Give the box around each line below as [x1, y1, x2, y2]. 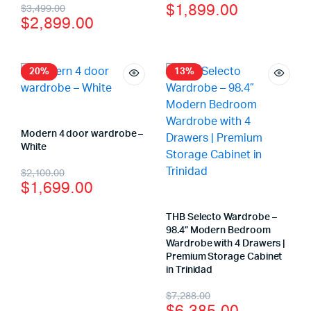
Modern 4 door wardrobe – [21, 129, 144, 139]
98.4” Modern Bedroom [166, 226, 271, 235]
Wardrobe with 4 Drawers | [166, 239, 286, 249]
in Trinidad [166, 265, 213, 275]
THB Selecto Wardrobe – [166, 212, 277, 222]
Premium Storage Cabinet [166, 252, 283, 262]
